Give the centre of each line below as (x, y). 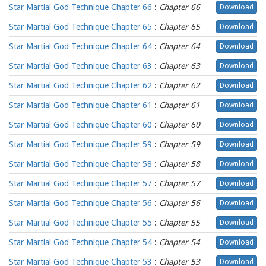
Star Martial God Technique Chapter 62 (80, 85)
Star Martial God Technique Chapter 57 (80, 183)
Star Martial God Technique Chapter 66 (80, 7)
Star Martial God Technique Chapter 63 (80, 66)
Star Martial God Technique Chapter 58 (80, 164)
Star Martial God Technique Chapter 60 (80, 125)
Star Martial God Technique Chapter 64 (80, 46)
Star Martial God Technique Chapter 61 (80, 105)
